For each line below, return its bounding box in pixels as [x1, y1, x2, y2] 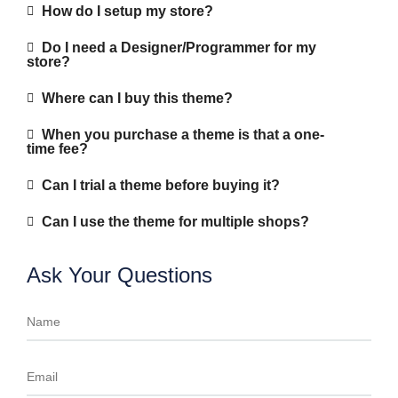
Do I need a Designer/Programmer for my [41, 39, 316, 55]
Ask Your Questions [27, 262, 212, 287]
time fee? [27, 140, 88, 156]
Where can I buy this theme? [41, 90, 233, 106]
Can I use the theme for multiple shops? [41, 213, 309, 229]
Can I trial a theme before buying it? [41, 177, 280, 193]
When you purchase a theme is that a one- [41, 126, 324, 142]
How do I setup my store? [41, 3, 213, 19]
